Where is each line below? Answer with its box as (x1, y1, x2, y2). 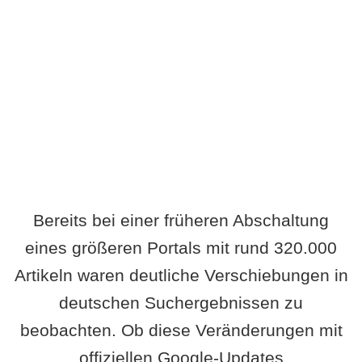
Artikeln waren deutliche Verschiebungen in (14, 265, 348, 284)
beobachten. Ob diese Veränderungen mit (19, 320, 343, 339)
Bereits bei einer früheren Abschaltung (33, 210, 329, 229)
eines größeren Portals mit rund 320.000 (25, 238, 337, 257)
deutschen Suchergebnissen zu (59, 293, 303, 312)
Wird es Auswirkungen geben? (22, 49, 340, 72)
